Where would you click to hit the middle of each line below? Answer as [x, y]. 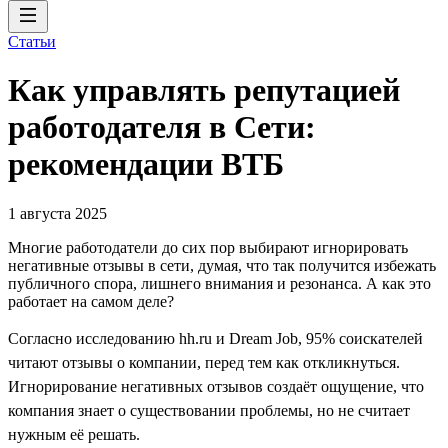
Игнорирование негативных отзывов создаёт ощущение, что [216, 386]
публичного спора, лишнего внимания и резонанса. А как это [219, 283]
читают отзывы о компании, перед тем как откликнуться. [204, 362]
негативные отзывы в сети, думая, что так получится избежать [222, 265]
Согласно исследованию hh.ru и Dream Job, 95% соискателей [215, 338]
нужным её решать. [74, 434]
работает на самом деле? [91, 301]
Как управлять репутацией [204, 90]
